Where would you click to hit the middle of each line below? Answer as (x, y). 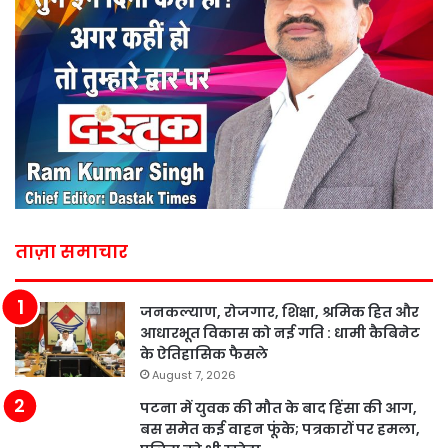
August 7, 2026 (194, 375)
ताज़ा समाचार (71, 252)
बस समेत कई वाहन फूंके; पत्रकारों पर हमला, (280, 429)
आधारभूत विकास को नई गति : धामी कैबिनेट (280, 333)
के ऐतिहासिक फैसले (204, 354)
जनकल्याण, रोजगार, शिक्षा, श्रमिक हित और (279, 312)
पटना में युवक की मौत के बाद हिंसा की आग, (278, 408)
